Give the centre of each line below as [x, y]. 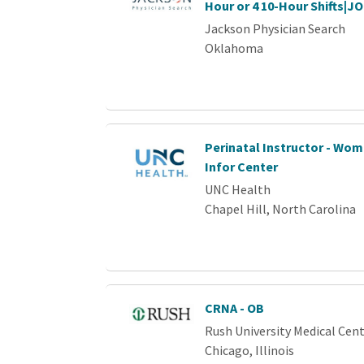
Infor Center [242, 167]
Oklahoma [234, 48]
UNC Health [238, 189]
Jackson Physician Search [275, 28]
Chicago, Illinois [250, 350]
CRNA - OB [235, 308]
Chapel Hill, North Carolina [281, 209]
